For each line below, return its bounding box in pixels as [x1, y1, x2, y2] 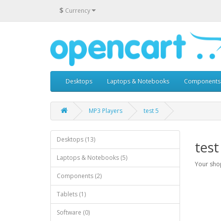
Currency [65, 6, 90, 15]
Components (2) [57, 172, 102, 181]
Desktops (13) [57, 135, 95, 144]
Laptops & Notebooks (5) [57, 153, 127, 162]
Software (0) [57, 208, 90, 217]
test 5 [144, 107, 159, 115]
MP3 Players [89, 107, 122, 115]
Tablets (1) [57, 190, 86, 199]
